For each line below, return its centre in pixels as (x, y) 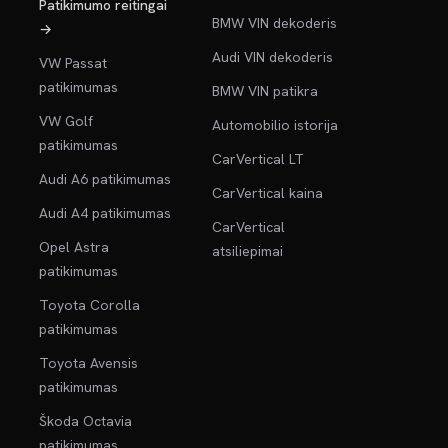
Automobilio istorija (274, 125)
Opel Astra (74, 247)
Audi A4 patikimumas (105, 213)
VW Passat (73, 63)
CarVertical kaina (267, 193)
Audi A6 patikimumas (105, 179)
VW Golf (66, 121)
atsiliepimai (247, 251)
